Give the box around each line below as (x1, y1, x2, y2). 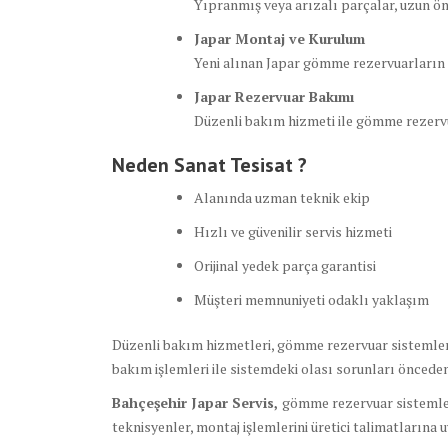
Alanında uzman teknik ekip (194, 188, 370, 208)
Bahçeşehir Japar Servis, (112, 393, 282, 413)
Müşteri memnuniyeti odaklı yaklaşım (194, 290, 429, 310)
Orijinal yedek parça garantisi (194, 256, 376, 276)
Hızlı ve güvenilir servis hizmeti (194, 222, 392, 242)
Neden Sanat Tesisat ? (112, 152, 307, 179)
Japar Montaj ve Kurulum (194, 29, 365, 49)
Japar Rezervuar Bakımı (194, 87, 354, 107)
